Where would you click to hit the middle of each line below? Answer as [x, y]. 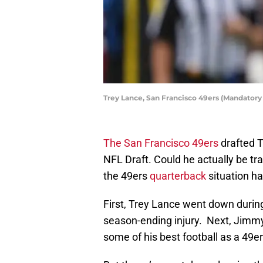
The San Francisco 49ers [161, 143]
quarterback [178, 176]
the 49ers [127, 176]
